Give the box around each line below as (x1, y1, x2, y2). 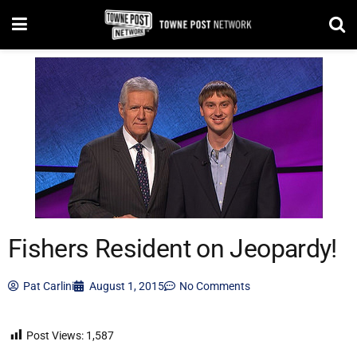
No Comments (179, 280, 250, 292)
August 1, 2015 (89, 280, 164, 292)
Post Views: (26, 329, 84, 342)
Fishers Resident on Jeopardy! (8, 234, 337, 264)
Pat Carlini (23, 280, 74, 292)
